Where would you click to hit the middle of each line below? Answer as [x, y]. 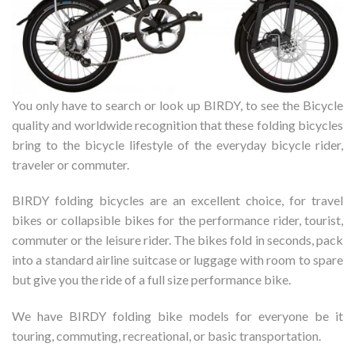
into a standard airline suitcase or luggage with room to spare [177, 260]
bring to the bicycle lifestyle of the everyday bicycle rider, [177, 144]
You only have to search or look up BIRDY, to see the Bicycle [177, 105]
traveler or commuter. [71, 164]
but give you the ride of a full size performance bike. [151, 280]
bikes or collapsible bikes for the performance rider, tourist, [177, 220]
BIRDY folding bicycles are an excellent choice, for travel [177, 200]
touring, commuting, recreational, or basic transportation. [166, 336]
